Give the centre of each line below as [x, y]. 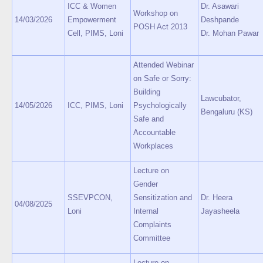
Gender [146, 184]
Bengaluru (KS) [227, 112]
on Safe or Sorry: [162, 78]
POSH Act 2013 [160, 27]
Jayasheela [220, 211]
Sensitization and [163, 198]
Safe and [149, 119]
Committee [152, 238]
